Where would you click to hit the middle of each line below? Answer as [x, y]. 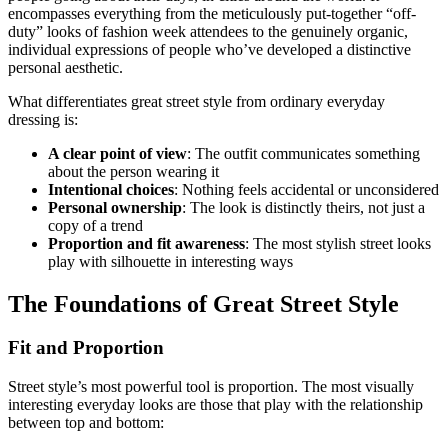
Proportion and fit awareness [146, 243]
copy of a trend [95, 225]
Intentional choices [111, 189]
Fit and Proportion [86, 348]
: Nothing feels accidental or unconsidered [306, 189]
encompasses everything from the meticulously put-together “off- [212, 13]
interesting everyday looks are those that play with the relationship [215, 405]
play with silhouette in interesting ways [170, 261]
